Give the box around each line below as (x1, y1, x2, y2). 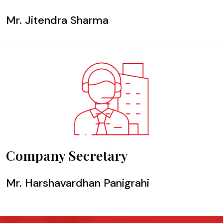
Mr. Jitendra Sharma (6, 13, 109, 27)
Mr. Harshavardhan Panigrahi (6, 176, 149, 190)
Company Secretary (6, 146, 128, 164)
